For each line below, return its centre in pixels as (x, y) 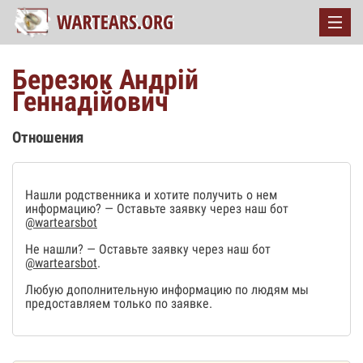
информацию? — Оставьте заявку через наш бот (157, 208)
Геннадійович (90, 101)
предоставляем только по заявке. (119, 303)
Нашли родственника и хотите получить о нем (151, 194)
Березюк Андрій (105, 79)
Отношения (48, 138)
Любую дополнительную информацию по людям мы (167, 289)
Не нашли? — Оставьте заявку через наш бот (148, 249)
